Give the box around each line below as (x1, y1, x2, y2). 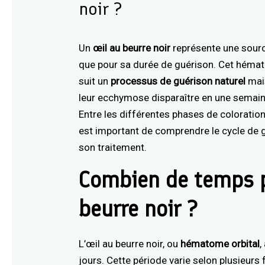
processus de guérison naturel (111, 75, 246, 88)
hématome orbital (180, 238, 260, 250)
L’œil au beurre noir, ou (79, 238, 181, 250)
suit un (79, 75, 111, 88)
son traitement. (79, 141, 147, 154)
